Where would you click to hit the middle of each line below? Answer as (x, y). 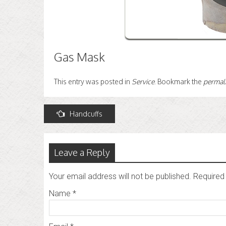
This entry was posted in (93, 81)
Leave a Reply (82, 152)
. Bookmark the (179, 81)
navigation (72, 131)
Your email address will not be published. (120, 176)
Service (143, 81)
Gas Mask (79, 57)
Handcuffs (86, 114)
